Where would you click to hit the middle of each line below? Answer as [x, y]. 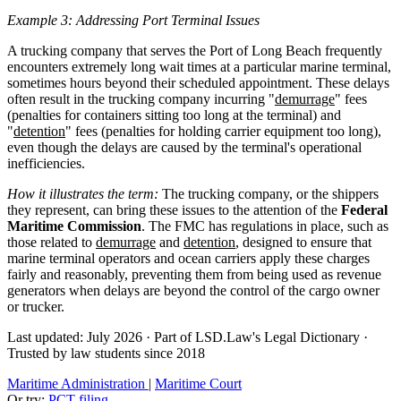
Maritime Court [198, 383]
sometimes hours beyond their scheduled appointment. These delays [198, 82]
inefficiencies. [46, 163]
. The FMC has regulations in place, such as [265, 226]
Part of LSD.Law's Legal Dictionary [257, 337]
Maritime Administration [78, 383]
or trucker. [36, 306]
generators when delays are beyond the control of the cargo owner [193, 290]
